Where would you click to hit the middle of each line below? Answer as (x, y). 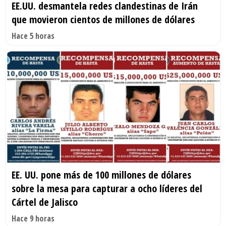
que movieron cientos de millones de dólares (103, 19)
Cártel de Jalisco (45, 202)
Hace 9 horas (33, 219)
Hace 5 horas (33, 36)
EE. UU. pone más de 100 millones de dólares (101, 175)
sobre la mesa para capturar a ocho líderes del (107, 189)
